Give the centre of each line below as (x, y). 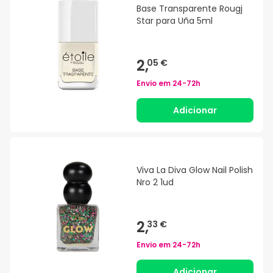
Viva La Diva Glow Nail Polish (195, 170)
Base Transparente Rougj (190, 9)
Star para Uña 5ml (175, 21)
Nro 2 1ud (155, 183)
